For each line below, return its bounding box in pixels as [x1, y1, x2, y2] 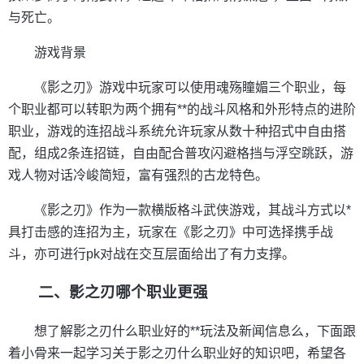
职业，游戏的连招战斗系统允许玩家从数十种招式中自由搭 [8, 123, 346, 138]
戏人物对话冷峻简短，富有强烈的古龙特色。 [8, 167, 268, 182]
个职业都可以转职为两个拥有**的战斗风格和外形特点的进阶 [8, 102, 356, 116]
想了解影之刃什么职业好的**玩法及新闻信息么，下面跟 [34, 324, 356, 339]
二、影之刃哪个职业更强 [38, 284, 209, 301]
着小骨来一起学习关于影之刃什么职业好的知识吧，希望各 [8, 346, 346, 361]
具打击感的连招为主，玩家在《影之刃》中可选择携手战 [8, 224, 333, 239]
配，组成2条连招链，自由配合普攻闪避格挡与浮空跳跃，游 [8, 145, 353, 160]
